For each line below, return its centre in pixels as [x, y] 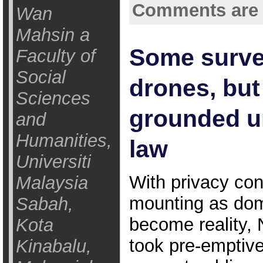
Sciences [53, 98]
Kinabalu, [53, 246]
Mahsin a [53, 35]
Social [41, 77]
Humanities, [64, 141]
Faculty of [55, 56]
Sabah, [44, 204]
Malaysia [52, 183]
